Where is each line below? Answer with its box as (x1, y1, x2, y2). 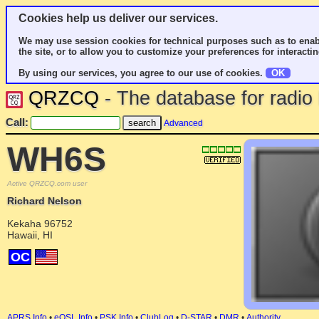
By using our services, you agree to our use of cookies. (19, 68, 266, 78)
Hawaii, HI (7, 229, 53, 241)
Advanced (164, 118, 203, 128)
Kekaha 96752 (7, 218, 73, 229)
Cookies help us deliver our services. (19, 12, 218, 24)
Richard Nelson (7, 195, 82, 206)
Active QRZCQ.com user (7, 179, 87, 187)
